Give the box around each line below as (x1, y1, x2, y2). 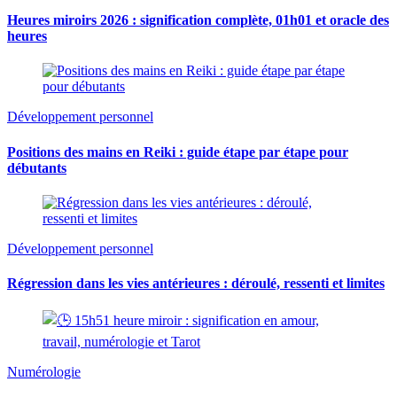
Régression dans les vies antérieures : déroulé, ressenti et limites (7, 276, 385, 292)
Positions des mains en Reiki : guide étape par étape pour (7, 144, 348, 160)
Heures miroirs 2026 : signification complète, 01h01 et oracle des (7, 12, 389, 28)
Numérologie (7, 364, 81, 380)
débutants (7, 160, 66, 175)
